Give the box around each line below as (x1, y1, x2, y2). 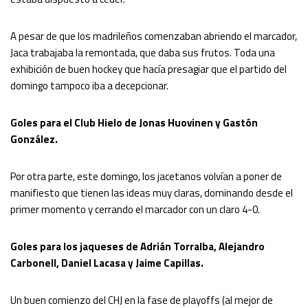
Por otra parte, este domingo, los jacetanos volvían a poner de (10, 168, 282, 184)
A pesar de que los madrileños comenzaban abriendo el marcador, (10, 28, 297, 44)
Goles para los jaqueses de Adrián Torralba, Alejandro (10, 239, 265, 254)
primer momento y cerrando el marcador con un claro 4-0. (10, 201, 260, 217)
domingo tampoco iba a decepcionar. (10, 78, 168, 93)
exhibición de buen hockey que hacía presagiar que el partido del (10, 61, 287, 77)
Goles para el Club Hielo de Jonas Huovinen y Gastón (10, 115, 258, 131)
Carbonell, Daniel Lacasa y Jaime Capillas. (10, 255, 203, 271)
